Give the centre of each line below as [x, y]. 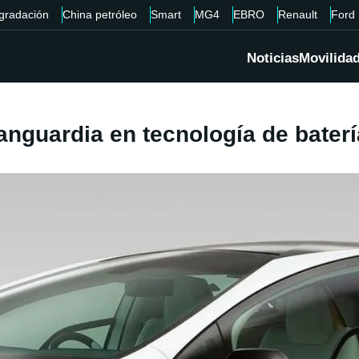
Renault [297, 14]
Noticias [273, 58]
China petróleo [99, 14]
